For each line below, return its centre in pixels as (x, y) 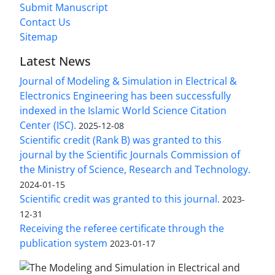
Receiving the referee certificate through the (122, 228)
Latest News (55, 61)
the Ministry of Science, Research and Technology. (135, 169)
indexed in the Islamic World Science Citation (123, 110)
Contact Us (45, 22)
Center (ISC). (48, 125)
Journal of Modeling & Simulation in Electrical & (128, 81)
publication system (64, 243)
